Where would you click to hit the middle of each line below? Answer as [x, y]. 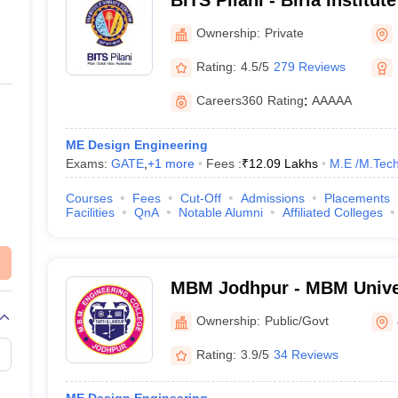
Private [284, 32]
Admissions [272, 198]
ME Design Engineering [136, 145]
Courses [89, 198]
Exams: [88, 163]
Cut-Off [200, 198]
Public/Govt [296, 320]
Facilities [90, 212]
